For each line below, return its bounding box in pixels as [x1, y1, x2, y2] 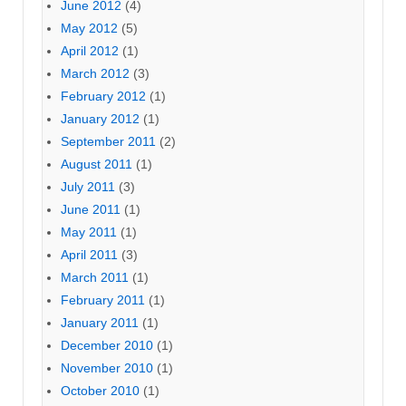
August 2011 [61, 157, 132, 172]
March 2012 [61, 66, 130, 82]
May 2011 [61, 225, 117, 240]
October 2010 [61, 383, 140, 399]
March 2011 [61, 270, 129, 285]
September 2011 [61, 134, 156, 150]
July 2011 [61, 179, 115, 195]
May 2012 [61, 21, 118, 36]
